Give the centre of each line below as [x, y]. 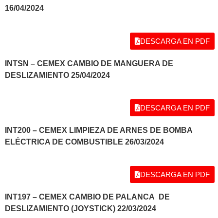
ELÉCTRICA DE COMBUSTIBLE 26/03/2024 [84, 142]
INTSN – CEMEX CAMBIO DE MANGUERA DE [89, 63]
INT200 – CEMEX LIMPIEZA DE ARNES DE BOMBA [99, 130]
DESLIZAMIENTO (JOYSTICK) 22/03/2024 [81, 209]
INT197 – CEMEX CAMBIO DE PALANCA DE [87, 197]
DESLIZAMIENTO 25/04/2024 [57, 75]
